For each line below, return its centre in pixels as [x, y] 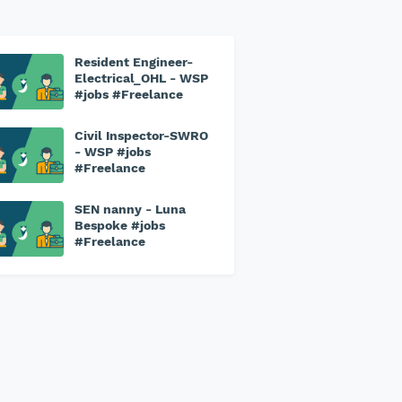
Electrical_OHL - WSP [141, 78]
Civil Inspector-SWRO [141, 135]
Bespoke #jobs [120, 225]
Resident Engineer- [134, 62]
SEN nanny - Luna [130, 209]
